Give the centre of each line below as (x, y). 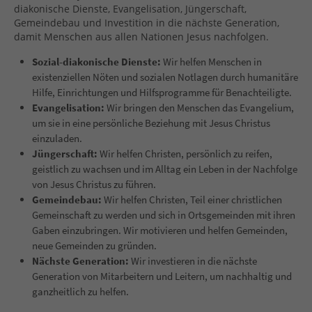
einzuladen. (57, 138)
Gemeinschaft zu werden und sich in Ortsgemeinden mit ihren (164, 214)
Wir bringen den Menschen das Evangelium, (200, 107)
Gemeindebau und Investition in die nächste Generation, (147, 22)
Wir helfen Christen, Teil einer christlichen (192, 199)
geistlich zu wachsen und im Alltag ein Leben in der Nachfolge (165, 169)
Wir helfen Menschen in (211, 61)
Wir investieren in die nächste (194, 260)
